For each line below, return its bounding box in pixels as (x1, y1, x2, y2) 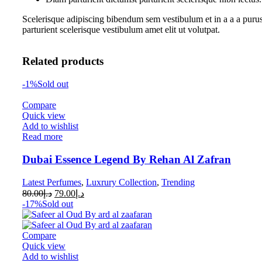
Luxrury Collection (86, 177, 157, 187)
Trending (161, 177, 195, 187)
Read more (22, 132, 63, 142)
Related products (22, 55, 104, 68)
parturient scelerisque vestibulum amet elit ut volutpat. (22, 24, 220, 35)
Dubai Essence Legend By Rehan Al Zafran (22, 153, 231, 166)
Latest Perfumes (22, 177, 81, 187)
